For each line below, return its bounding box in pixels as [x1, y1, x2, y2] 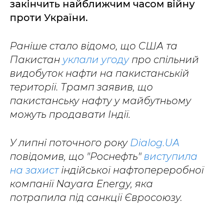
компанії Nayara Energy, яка [10, 178, 153, 190]
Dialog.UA [130, 137, 179, 149]
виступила [144, 151, 197, 162]
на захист [10, 164, 61, 176]
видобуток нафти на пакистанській [10, 67, 189, 79]
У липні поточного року [10, 137, 130, 149]
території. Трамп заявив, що [10, 81, 153, 93]
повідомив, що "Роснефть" [10, 151, 144, 162]
